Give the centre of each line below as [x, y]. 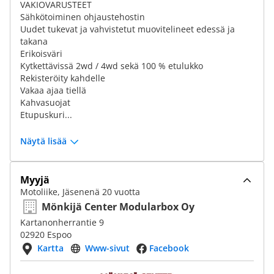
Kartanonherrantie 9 [62, 222]
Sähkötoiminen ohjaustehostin [83, 17]
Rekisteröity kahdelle [63, 78]
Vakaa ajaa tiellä [53, 90]
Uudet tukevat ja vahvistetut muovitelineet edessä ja [128, 29]
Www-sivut [107, 248]
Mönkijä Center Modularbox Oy [118, 207]
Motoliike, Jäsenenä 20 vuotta [80, 192]
